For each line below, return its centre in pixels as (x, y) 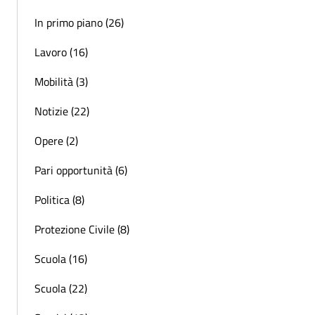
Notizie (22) (62, 111)
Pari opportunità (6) (81, 170)
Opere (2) (56, 140)
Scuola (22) (61, 288)
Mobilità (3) (61, 81)
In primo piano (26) (79, 22)
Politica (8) (59, 199)
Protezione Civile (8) (82, 229)
